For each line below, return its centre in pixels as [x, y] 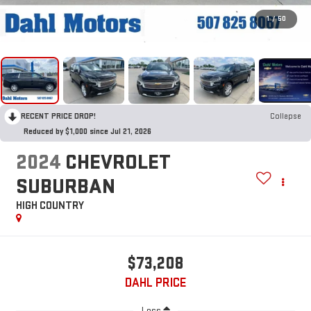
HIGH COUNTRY [50, 206]
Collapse [286, 116]
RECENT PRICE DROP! [58, 116]
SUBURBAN [65, 187]
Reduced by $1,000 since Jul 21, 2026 [87, 131]
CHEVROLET [118, 163]
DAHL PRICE [155, 283]
